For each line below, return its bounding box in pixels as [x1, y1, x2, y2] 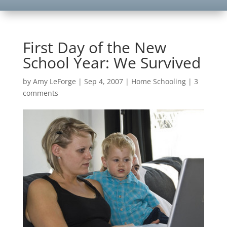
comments [22, 88, 58, 98]
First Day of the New [22, 37, 166, 58]
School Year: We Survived [22, 52, 201, 73]
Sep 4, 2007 [84, 77, 123, 86]
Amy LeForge [32, 77, 76, 86]
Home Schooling [131, 77, 186, 86]
